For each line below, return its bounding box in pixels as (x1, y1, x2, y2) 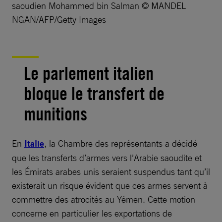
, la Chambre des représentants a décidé (44, 137, 197, 149)
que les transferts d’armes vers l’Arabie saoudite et (12, 152, 202, 163)
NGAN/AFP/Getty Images (12, 13, 106, 25)
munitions (24, 103, 87, 125)
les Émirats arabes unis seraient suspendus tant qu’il (12, 166, 210, 177)
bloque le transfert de (24, 82, 165, 105)
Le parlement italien (24, 62, 154, 84)
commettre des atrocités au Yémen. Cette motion (12, 193, 195, 205)
